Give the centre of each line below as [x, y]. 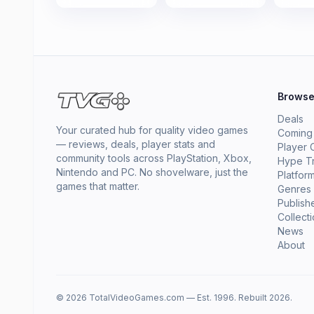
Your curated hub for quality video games [152, 130]
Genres [294, 189]
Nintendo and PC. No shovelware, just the [152, 172]
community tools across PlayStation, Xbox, [154, 158]
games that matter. [98, 186]
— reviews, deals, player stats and [136, 144]
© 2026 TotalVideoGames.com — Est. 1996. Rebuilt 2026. [174, 298]
